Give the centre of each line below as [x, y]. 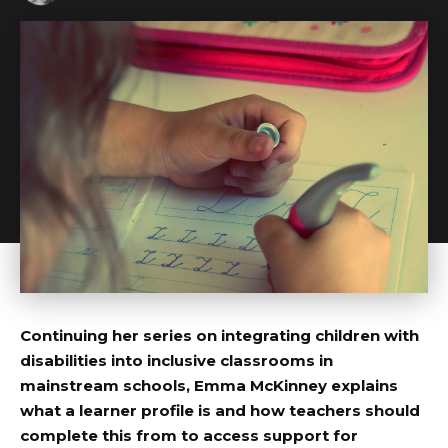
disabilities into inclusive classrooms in [176, 360]
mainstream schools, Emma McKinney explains [209, 385]
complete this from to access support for [189, 435]
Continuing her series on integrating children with [219, 335]
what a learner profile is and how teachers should [220, 410]
